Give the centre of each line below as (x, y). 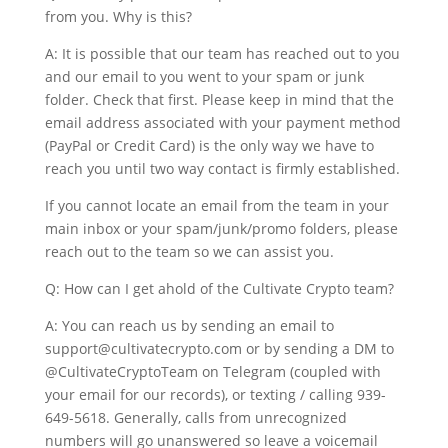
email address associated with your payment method (222, 122)
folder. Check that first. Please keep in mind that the (219, 99)
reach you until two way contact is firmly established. (222, 168)
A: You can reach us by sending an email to (189, 325)
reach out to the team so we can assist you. (189, 251)
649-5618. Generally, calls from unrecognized (195, 417)
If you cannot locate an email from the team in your (216, 205)
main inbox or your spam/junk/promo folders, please (221, 228)
